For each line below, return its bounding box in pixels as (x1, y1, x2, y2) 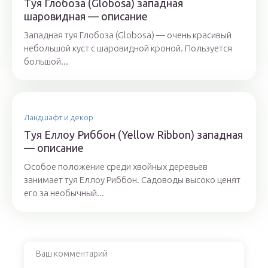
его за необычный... (24, 188, 104, 198)
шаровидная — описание (24, 10, 148, 22)
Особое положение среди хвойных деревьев (24, 162, 208, 172)
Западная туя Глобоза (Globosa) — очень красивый (24, 30, 232, 40)
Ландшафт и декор (24, 113, 93, 121)
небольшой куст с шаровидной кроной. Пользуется (24, 43, 232, 53)
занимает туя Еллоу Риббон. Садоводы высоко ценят (24, 175, 240, 185)
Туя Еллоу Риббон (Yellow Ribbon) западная (24, 129, 243, 141)
